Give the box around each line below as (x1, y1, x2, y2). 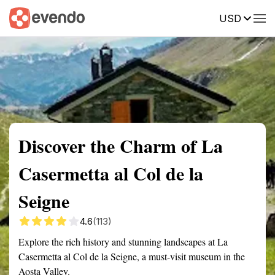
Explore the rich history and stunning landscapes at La (18, 235, 228, 248)
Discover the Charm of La (18, 132, 223, 159)
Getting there (101, 12, 153, 23)
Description (172, 12, 218, 23)
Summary (9, 12, 46, 23)
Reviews (236, 12, 271, 23)
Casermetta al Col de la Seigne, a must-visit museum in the (18, 250, 245, 263)
